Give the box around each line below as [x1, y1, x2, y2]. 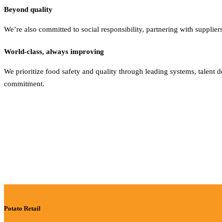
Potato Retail [4, 204, 41, 212]
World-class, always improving [4, 48, 104, 56]
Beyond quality [4, 5, 53, 14]
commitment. [4, 80, 45, 88]
